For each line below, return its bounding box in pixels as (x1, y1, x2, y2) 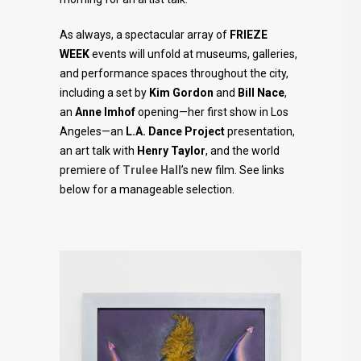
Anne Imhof (75, 106, 135, 119)
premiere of (60, 164, 122, 177)
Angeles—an (60, 125, 126, 139)
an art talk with (60, 144, 137, 158)
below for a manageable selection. (60, 183, 234, 197)
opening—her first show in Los (135, 106, 288, 119)
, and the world (205, 144, 280, 158)
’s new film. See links (181, 164, 284, 177)
